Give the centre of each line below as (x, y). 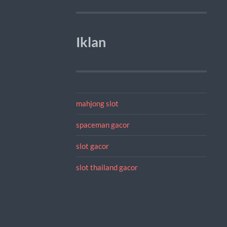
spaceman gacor (103, 124)
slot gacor (92, 146)
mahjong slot (97, 103)
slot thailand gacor (107, 167)
